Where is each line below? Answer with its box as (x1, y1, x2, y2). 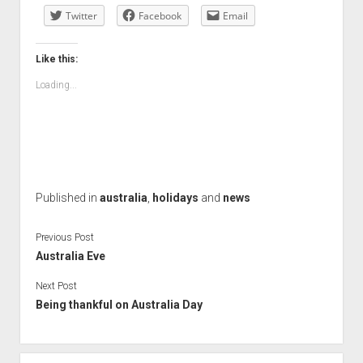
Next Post (35, 280, 77, 292)
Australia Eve (35, 249, 105, 263)
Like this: (35, 53, 78, 65)
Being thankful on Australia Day (35, 297, 203, 311)
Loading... (35, 79, 77, 91)
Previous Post (35, 231, 94, 243)
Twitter (65, 8, 97, 23)
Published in (35, 190, 100, 204)
